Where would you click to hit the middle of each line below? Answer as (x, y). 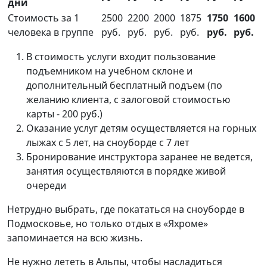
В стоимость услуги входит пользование (121, 57)
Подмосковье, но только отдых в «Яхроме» (108, 224)
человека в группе (51, 32)
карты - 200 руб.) (64, 114)
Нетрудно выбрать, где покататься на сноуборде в (126, 209)
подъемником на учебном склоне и (109, 71)
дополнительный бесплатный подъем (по (124, 86)
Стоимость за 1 (44, 18)
